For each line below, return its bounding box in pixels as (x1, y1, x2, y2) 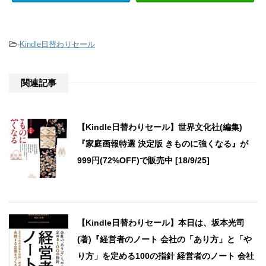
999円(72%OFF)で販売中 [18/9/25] (77, 156, 210, 166)
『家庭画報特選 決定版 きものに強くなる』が (77, 139, 248, 149)
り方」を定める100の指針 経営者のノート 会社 (77, 251, 254, 261)
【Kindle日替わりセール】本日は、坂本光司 (77, 218, 245, 228)
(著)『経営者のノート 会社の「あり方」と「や (77, 235, 252, 245)
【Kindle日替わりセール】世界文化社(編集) (77, 122, 242, 132)
